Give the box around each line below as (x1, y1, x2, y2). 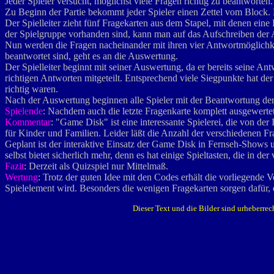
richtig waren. (5, 84, 58, 94)
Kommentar (5, 117, 51, 127)
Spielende (5, 106, 43, 116)
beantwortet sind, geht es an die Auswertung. (5, 51, 178, 61)
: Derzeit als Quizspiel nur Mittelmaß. (24, 161, 168, 171)
